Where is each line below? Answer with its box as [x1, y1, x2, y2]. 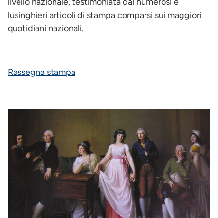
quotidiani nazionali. [8, 23, 84, 34]
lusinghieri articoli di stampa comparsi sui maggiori [8, 10, 201, 21]
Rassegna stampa [8, 67, 75, 78]
